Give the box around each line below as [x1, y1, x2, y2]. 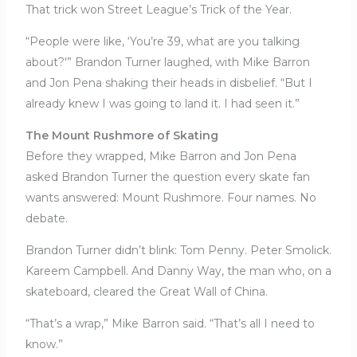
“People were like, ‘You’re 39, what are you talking [25, 34, 300, 49]
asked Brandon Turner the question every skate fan [25, 170, 310, 185]
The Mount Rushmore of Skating [25, 128, 218, 143]
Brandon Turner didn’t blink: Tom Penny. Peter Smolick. [25, 243, 331, 258]
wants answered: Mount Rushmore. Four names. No [25, 190, 316, 206]
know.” [25, 337, 63, 352]
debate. [25, 211, 68, 226]
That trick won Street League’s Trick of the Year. [25, 2, 292, 18]
